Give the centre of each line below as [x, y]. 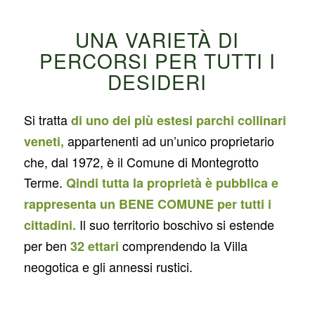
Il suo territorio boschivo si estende [175, 225]
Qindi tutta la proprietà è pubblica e [172, 183]
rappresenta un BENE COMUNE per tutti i [147, 204]
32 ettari [96, 246]
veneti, [45, 142]
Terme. [45, 182]
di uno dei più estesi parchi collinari [178, 121]
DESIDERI [157, 82]
